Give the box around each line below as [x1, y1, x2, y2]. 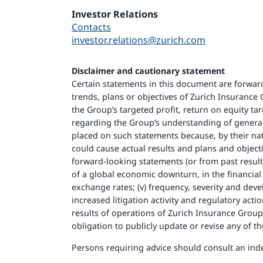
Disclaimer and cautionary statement [72, 65, 225, 76]
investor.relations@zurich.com [72, 33, 205, 46]
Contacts [72, 20, 111, 33]
